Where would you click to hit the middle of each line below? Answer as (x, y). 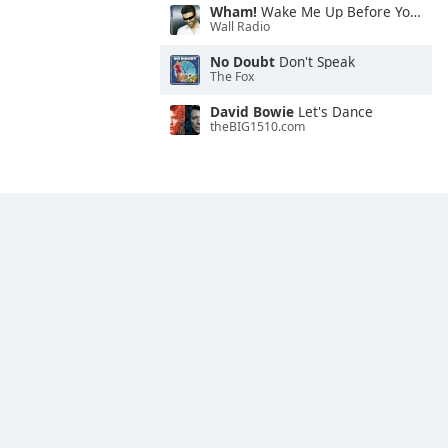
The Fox (232, 77)
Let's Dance (333, 111)
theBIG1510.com (257, 127)
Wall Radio (240, 27)
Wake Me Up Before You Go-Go (333, 11)
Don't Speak (315, 61)
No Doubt (242, 61)
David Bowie (252, 111)
